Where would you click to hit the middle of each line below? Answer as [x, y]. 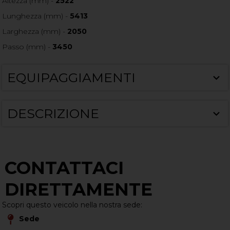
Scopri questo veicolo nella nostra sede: [72, 205]
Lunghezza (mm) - [36, 16]
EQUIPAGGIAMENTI [72, 77]
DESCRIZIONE [53, 113]
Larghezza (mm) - [35, 31]
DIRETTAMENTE [79, 189]
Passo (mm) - [27, 46]
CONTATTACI [64, 168]
